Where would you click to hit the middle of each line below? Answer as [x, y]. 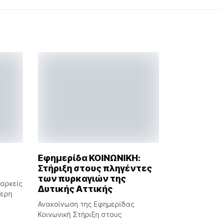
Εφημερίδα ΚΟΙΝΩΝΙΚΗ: [89, 158]
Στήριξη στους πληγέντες [95, 168]
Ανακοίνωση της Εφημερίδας [86, 204]
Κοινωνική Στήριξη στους [80, 215]
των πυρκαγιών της [82, 179]
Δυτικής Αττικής [75, 189]
